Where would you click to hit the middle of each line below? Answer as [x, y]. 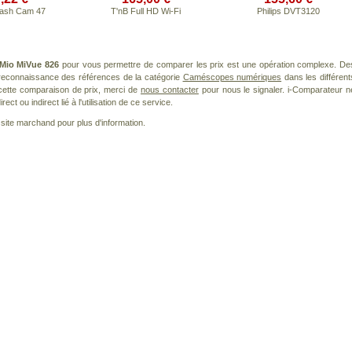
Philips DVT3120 [288, 11]
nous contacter [169, 90]
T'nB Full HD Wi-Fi [146, 11]
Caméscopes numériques [232, 77]
